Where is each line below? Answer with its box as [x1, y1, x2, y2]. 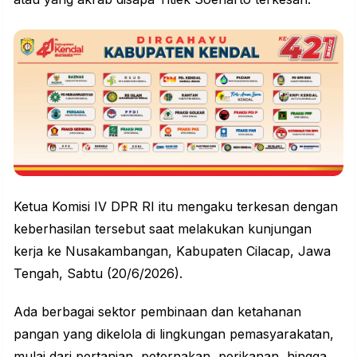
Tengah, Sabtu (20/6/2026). [14, 265, 186, 282]
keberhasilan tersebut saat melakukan [14, 221, 248, 237]
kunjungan [248, 221, 312, 237]
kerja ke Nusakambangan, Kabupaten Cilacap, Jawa [14, 243, 331, 260]
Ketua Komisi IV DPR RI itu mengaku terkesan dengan [14, 198, 338, 215]
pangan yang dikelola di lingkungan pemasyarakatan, [14, 326, 334, 343]
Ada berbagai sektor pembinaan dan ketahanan [14, 304, 301, 320]
